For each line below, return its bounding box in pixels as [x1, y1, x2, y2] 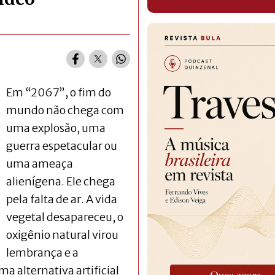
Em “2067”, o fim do [6, 85, 111, 99]
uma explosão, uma [6, 120, 106, 135]
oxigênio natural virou [6, 227, 118, 242]
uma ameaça [6, 156, 73, 171]
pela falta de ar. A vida [6, 192, 117, 206]
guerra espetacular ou [6, 138, 117, 153]
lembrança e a [6, 245, 79, 260]
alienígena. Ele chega [6, 174, 115, 188]
